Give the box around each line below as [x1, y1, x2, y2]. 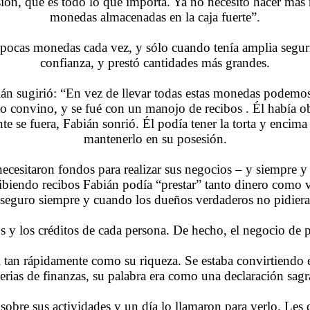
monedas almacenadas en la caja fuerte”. [50, 9, 260, 24]
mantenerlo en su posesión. [83, 131, 227, 146]
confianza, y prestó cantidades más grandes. [40, 55, 270, 70]
